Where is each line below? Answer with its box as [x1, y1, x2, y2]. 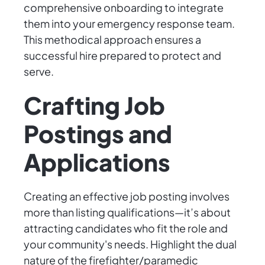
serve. [24, 64, 54, 79]
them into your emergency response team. [24, 17, 235, 31]
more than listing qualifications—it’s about [24, 205, 231, 219]
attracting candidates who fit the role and [24, 221, 228, 235]
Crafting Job [24, 90, 165, 121]
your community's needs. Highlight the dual [24, 237, 237, 251]
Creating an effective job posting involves [24, 189, 230, 203]
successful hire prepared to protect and [24, 49, 221, 63]
